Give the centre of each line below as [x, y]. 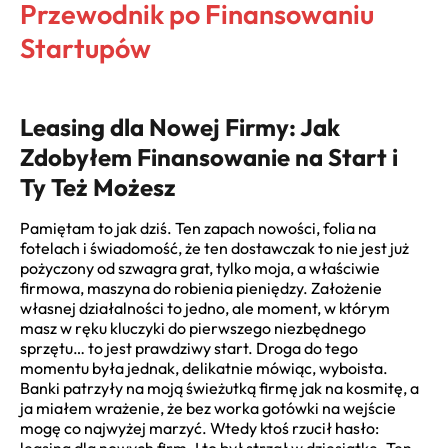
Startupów [85, 48]
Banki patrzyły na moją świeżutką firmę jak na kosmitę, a [219, 388]
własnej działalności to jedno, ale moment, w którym [205, 308]
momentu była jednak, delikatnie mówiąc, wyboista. [204, 368]
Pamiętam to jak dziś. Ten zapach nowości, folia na [198, 228]
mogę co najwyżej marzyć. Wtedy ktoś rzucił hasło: [199, 428]
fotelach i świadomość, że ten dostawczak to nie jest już [214, 248]
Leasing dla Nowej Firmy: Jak [180, 127]
